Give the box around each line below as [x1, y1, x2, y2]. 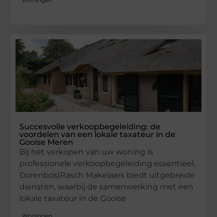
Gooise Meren [19, 138, 74, 147]
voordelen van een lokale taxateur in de [19, 130, 176, 139]
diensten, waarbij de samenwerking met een [19, 182, 194, 192]
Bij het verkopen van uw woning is [19, 147, 154, 157]
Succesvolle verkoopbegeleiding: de [19, 122, 161, 132]
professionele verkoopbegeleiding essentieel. [19, 159, 196, 169]
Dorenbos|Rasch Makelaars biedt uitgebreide [19, 170, 196, 180]
